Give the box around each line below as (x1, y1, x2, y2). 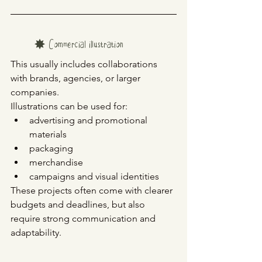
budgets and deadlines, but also (11, 199, 147, 211)
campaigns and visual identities (29, 171, 159, 182)
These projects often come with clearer (11, 185, 175, 196)
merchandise (29, 157, 83, 168)
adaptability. (11, 227, 61, 239)
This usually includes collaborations (11, 58, 160, 70)
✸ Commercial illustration (34, 39, 123, 53)
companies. (11, 87, 59, 98)
